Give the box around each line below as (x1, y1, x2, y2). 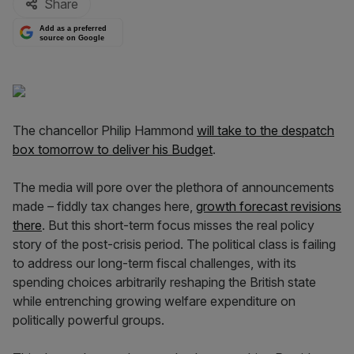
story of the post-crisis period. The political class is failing (13, 236, 336, 252)
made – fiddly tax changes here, (13, 198, 196, 214)
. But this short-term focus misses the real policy (42, 217, 314, 233)
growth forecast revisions (196, 198, 341, 214)
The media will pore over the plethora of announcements (13, 179, 334, 195)
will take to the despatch (197, 122, 334, 138)
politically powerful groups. (13, 312, 164, 328)
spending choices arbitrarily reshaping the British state (13, 274, 316, 290)
